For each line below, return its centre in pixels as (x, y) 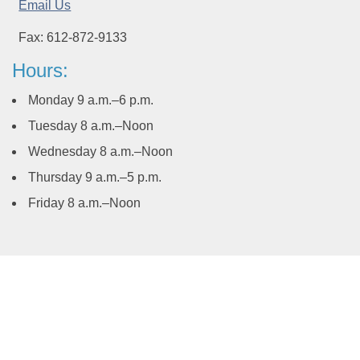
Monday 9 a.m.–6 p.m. (91, 100)
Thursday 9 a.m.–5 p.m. (95, 178)
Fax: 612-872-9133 (73, 38)
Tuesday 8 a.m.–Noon (92, 126)
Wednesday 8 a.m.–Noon (100, 152)
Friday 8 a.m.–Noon (84, 203)
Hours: (40, 71)
